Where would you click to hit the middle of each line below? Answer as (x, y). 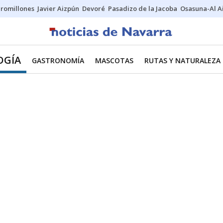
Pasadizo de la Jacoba (143, 8)
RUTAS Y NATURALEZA (182, 60)
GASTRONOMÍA (58, 60)
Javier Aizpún (58, 8)
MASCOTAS (114, 60)
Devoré (94, 8)
